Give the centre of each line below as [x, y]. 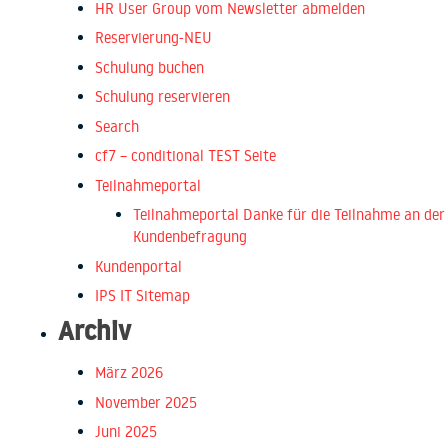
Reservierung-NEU [153, 38]
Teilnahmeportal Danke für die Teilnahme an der [288, 215]
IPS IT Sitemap [142, 296]
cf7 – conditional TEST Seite [185, 156]
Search [117, 126]
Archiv [94, 330]
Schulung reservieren [162, 97]
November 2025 [146, 402]
